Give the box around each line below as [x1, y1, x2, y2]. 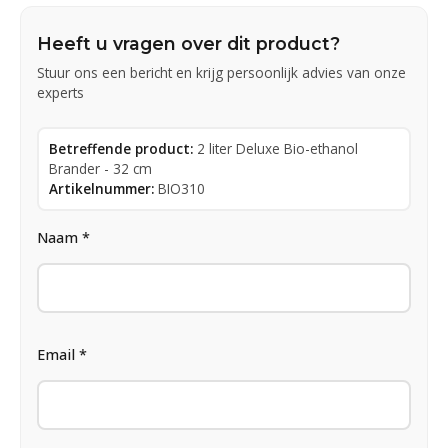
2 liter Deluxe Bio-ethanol [197, 138, 358, 158]
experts [37, 82, 84, 102]
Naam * [37, 227, 90, 247]
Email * [37, 344, 87, 364]
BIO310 [158, 178, 205, 198]
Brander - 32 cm [49, 158, 152, 178]
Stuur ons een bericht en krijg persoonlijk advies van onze [37, 62, 406, 82]
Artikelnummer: [49, 178, 154, 198]
